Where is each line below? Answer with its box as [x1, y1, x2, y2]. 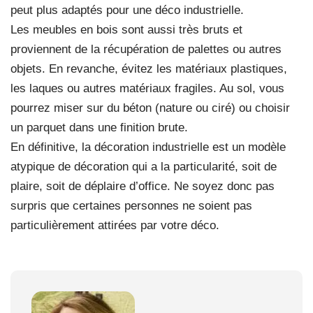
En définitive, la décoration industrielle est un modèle [10, 140, 286, 154]
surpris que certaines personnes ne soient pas [10, 199, 252, 213]
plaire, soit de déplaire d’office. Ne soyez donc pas [10, 180, 275, 194]
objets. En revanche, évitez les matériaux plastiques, [10, 62, 287, 76]
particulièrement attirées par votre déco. [10, 219, 219, 233]
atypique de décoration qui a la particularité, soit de [10, 160, 277, 174]
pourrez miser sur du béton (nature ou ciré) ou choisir [10, 101, 290, 115]
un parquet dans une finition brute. [10, 121, 188, 135]
